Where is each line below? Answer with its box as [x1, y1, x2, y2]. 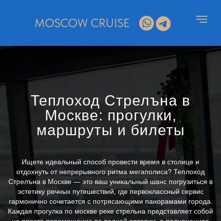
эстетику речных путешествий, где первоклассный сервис [17, 187, 204, 195]
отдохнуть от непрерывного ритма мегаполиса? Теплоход [16, 168, 205, 176]
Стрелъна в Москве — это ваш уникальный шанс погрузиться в [8, 178, 213, 185]
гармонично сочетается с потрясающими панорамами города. [8, 197, 213, 205]
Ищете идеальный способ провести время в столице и [22, 158, 199, 166]
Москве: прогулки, [44, 107, 177, 123]
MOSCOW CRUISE [34, 16, 130, 30]
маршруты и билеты [36, 122, 185, 138]
